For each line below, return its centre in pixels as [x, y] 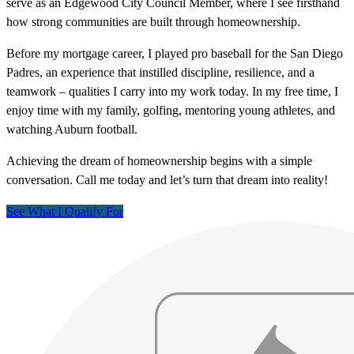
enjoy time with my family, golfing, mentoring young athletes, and [171, 111]
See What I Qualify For [65, 212]
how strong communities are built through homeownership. [155, 22]
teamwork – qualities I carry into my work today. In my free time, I [172, 92]
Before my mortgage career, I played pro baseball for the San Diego [175, 54]
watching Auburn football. [72, 130]
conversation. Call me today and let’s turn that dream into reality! [167, 180]
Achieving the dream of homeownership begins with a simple [159, 161]
